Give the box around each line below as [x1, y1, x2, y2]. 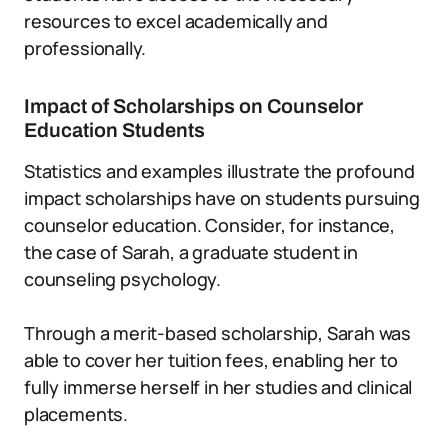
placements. [24, 402, 129, 426]
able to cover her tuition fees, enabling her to [24, 348, 398, 372]
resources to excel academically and [24, 9, 328, 33]
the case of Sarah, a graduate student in [24, 240, 358, 264]
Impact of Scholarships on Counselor [24, 95, 363, 117]
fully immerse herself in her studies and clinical [24, 375, 413, 399]
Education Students [24, 119, 205, 141]
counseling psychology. [24, 267, 222, 291]
